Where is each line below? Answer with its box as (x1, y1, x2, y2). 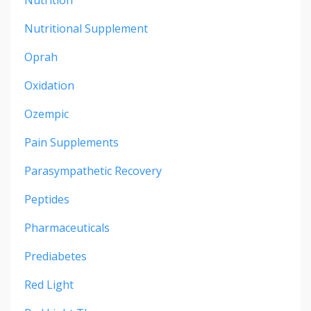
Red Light (24, 276, 74, 292)
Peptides (24, 191, 69, 207)
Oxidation (24, 77, 74, 93)
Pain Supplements (24, 134, 119, 150)
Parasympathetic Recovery (24, 162, 162, 178)
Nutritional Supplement (24, 20, 148, 36)
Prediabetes (24, 248, 87, 264)
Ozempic (24, 106, 69, 121)
